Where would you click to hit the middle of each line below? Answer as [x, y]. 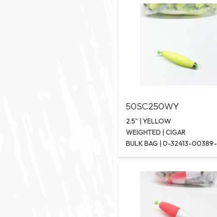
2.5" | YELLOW [148, 121]
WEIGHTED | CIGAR [156, 132]
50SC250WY [153, 106]
